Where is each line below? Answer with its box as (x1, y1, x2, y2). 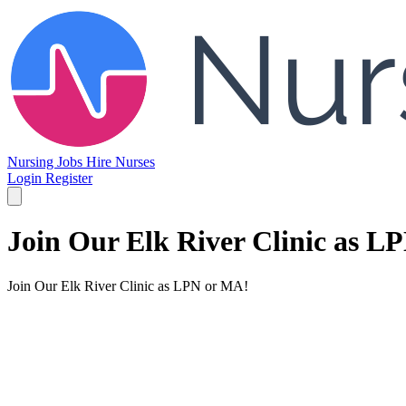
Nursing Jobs (7, 154, 86, 169)
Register (45, 170, 92, 186)
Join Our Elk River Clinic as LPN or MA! (7, 277, 248, 294)
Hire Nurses (86, 154, 155, 169)
